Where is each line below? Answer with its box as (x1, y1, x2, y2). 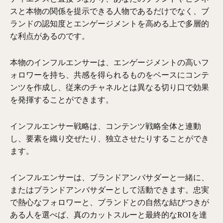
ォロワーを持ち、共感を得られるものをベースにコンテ (10, 69, 210, 80)
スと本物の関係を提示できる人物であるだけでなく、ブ (10, 5, 210, 16)
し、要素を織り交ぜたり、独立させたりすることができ (10, 133, 210, 144)
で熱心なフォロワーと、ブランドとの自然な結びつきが (10, 197, 210, 208)
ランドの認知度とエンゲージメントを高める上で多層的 (10, 18, 210, 29)
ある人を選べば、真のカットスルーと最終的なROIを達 (10, 209, 208, 220)
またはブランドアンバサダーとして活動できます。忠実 (10, 184, 210, 195)
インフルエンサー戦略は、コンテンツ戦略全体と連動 (10, 120, 202, 131)
